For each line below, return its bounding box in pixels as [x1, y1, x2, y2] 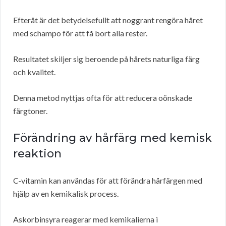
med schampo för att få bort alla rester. [13, 28, 147, 38]
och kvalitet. [13, 67, 55, 77]
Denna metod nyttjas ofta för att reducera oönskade [13, 93, 192, 103]
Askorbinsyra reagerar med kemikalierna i [13, 214, 158, 224]
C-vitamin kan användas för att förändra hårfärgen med [13, 176, 202, 186]
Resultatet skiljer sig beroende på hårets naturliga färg [13, 54, 200, 64]
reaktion [13, 147, 62, 161]
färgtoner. [13, 106, 47, 116]
